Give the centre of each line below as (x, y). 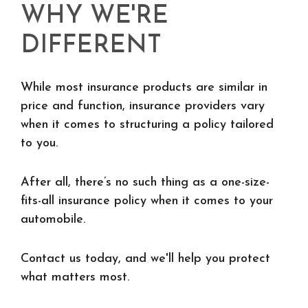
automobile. (53, 220)
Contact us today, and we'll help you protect (145, 259)
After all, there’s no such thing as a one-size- (145, 183)
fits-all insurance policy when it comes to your (147, 201)
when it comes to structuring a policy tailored (147, 125)
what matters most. (75, 277)
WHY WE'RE (95, 16)
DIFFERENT (91, 46)
